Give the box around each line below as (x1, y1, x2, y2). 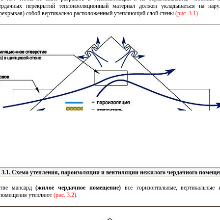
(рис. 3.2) (54, 192, 76, 198)
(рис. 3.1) (175, 10, 198, 17)
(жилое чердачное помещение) (35, 184, 121, 191)
